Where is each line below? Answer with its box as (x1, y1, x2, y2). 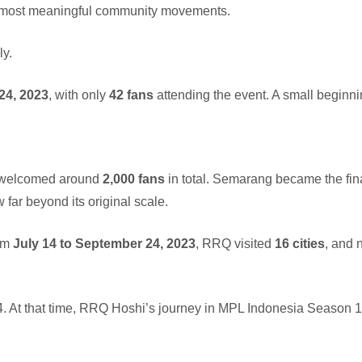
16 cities (275, 236, 326, 250)
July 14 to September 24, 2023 (13, 236, 196, 250)
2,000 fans (103, 171, 166, 186)
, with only (48, 87, 110, 102)
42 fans (109, 87, 154, 102)
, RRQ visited (196, 236, 276, 250)
